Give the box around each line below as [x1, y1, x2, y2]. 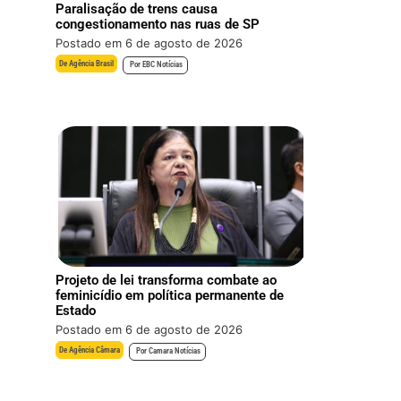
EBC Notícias [141, 60, 183, 70]
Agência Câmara [69, 346, 121, 355]
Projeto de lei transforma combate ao [55, 272, 277, 289]
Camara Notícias [147, 346, 201, 356]
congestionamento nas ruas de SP [55, 16, 260, 33]
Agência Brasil [69, 59, 115, 69]
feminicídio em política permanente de [55, 287, 285, 304]
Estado [55, 303, 97, 320]
